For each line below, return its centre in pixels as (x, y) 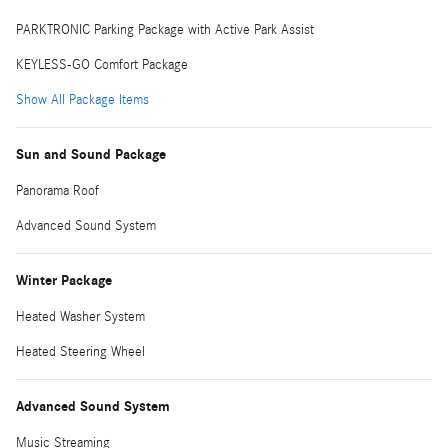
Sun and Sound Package (91, 154)
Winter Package (64, 280)
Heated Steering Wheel (80, 351)
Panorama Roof (57, 190)
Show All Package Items (82, 99)
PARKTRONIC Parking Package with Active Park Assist (165, 29)
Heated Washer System (80, 316)
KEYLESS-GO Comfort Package (102, 64)
